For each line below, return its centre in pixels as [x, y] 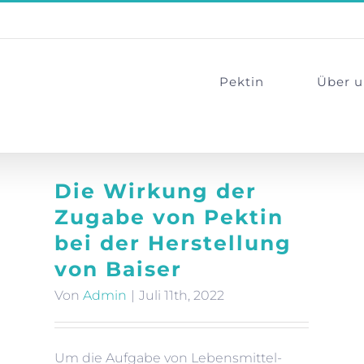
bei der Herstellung [173, 243]
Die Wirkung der [156, 191]
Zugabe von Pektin [169, 217]
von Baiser [118, 269]
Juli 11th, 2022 [182, 295]
